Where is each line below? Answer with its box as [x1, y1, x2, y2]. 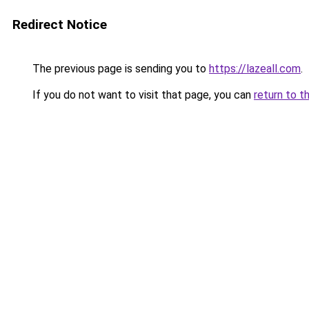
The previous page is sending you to [30, 62, 209, 75]
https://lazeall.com [209, 62, 301, 75]
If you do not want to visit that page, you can [30, 88, 254, 101]
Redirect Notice [12, 17, 107, 32]
